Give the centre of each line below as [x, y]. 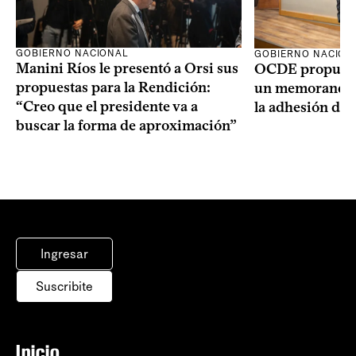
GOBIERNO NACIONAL [73, 54]
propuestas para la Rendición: [113, 88]
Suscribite [64, 286]
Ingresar [64, 253]
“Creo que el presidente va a [107, 107]
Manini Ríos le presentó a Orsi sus [127, 69]
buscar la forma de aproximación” [126, 126]
